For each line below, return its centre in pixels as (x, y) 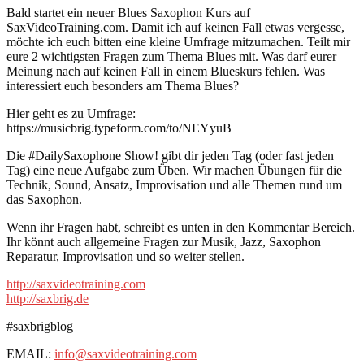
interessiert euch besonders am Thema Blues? (123, 85)
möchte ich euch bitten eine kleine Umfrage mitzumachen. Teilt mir (178, 41)
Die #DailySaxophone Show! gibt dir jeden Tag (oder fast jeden (170, 155)
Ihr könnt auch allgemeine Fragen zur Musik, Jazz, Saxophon (164, 241)
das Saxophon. (44, 199)
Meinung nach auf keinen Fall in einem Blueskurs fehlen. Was (166, 71)
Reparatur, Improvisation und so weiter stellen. (126, 256)
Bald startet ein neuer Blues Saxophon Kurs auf (128, 12)
